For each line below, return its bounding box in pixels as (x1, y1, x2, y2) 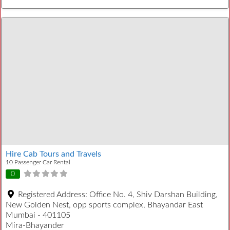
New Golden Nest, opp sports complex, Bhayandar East (6, 200, 203, 209)
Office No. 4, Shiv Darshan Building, (89, 190, 218, 199)
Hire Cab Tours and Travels (6, 150, 101, 159)
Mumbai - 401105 (6, 210, 70, 219)
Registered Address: (18, 190, 89, 199)
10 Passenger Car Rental (6, 159, 70, 166)
